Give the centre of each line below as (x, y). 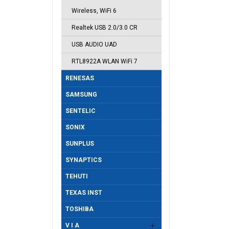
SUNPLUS (80, 144)
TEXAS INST (84, 193)
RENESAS (80, 78)
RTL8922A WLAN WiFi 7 (105, 61)
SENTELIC (81, 111)
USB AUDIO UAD (94, 44)
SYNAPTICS (84, 160)
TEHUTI (77, 176)
